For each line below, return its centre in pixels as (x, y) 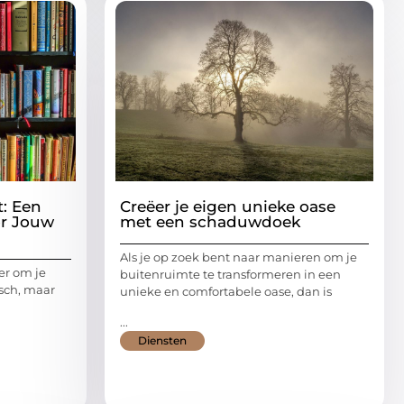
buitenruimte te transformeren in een (230, 275)
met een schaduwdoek (210, 222)
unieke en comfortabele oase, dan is (226, 292)
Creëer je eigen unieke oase (228, 207)
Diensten (162, 340)
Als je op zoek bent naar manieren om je (239, 257)
